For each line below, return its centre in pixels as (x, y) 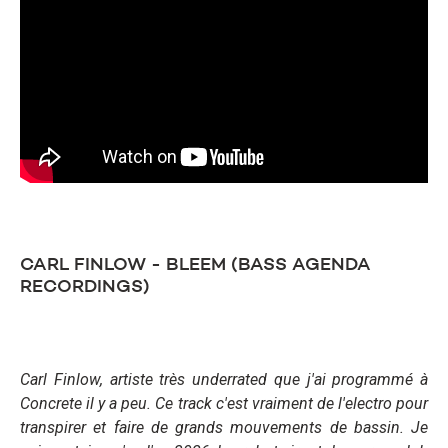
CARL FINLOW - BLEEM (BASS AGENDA (195, 264)
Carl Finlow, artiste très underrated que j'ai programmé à (224, 379)
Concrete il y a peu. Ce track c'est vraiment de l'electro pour (224, 403)
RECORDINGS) (85, 286)
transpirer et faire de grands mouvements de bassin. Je (224, 427)
